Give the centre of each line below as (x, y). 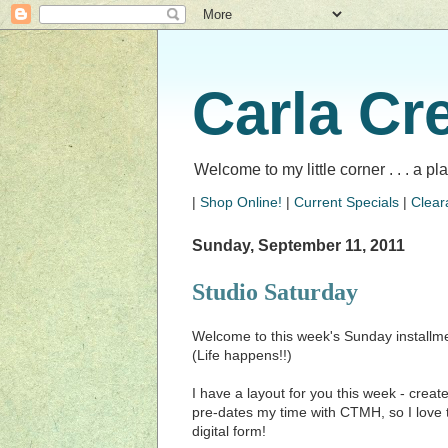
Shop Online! (241, 202)
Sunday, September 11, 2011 (298, 245)
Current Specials (346, 202)
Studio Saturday (275, 291)
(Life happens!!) (242, 354)
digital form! (229, 430)
